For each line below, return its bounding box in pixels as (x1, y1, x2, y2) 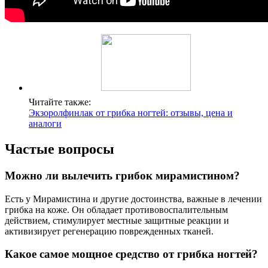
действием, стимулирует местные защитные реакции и (5, 215, 229, 226)
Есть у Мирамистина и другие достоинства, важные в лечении (5, 193, 262, 204)
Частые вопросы (5, 141, 114, 157)
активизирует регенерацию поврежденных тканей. (5, 226, 214, 236)
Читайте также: (29, 97, 91, 108)
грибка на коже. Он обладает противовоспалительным (5, 204, 228, 215)
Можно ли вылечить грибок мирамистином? (5, 169, 240, 182)
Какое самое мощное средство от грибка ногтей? (5, 248, 258, 261)
